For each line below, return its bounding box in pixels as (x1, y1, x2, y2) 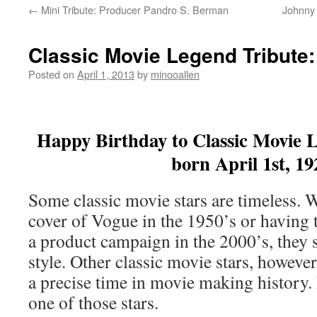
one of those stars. (28, 290, 158, 314)
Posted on (28, 67, 74, 81)
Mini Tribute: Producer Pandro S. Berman (38, 2, 229, 17)
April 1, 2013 (77, 67, 134, 81)
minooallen (151, 67, 200, 81)
